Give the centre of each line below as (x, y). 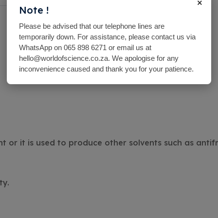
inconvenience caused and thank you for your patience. (106, 69)
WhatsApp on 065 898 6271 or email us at (85, 47)
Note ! (34, 10)
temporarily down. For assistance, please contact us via (107, 37)
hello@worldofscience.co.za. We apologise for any (99, 58)
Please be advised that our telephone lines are (92, 26)
